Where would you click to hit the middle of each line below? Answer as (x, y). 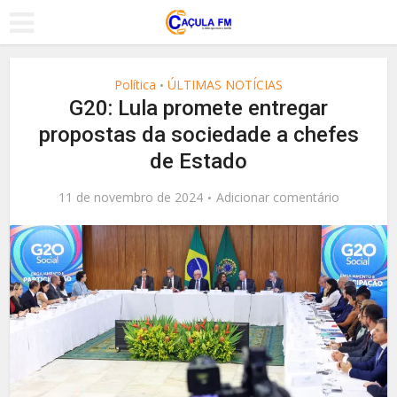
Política (135, 85)
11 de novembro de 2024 (130, 197)
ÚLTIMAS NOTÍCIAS (225, 85)
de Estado (198, 161)
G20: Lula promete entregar (198, 108)
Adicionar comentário (277, 197)
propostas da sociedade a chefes (198, 135)
